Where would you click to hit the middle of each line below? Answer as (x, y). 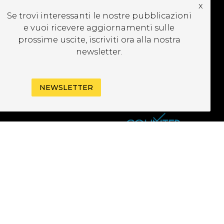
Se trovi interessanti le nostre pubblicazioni (99, 16)
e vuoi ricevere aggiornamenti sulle (99, 28)
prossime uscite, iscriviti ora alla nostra (99, 40)
